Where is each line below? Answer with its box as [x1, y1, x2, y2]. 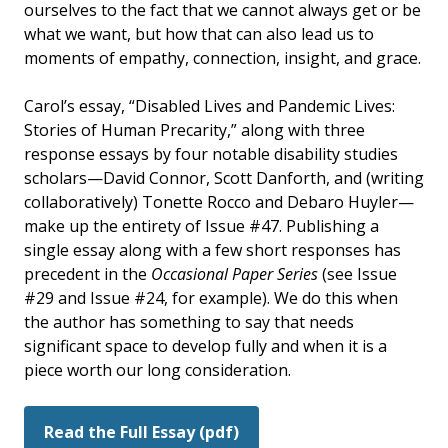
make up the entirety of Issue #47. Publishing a [24, 214, 379, 237]
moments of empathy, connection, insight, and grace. [24, 46, 421, 69]
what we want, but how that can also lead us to [24, 22, 374, 45]
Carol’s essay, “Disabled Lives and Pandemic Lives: [24, 94, 395, 117]
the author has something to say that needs [24, 310, 354, 333]
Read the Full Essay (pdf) [44, 420, 239, 443]
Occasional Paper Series [151, 262, 318, 285]
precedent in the [24, 262, 151, 285]
